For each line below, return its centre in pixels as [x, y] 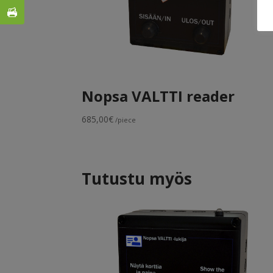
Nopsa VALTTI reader [158, 96]
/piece [125, 119]
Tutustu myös [137, 179]
